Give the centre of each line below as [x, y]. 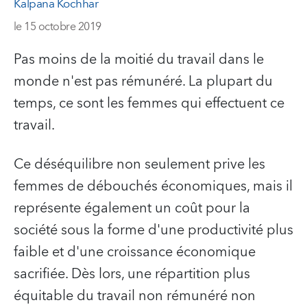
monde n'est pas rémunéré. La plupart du [143, 81]
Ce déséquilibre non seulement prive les [139, 164]
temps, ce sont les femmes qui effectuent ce [149, 103]
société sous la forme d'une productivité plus [153, 230]
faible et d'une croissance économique [135, 252]
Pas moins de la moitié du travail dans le [139, 59]
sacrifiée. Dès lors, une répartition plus [132, 274]
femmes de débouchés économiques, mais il [153, 186]
